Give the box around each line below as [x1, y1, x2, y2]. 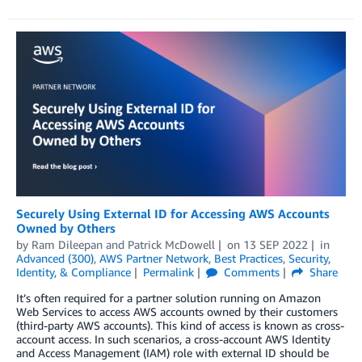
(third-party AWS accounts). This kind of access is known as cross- [16, 318, 344, 333]
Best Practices [214, 251, 283, 266]
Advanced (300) [16, 251, 94, 266]
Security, [288, 251, 330, 266]
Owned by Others [16, 221, 116, 236]
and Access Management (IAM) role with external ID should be [16, 346, 329, 360]
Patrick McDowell [128, 238, 215, 252]
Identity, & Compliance [16, 265, 131, 280]
